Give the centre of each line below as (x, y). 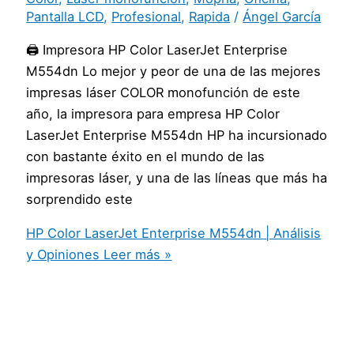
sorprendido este (80, 199)
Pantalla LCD (65, 17)
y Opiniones (63, 255)
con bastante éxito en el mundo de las (146, 156)
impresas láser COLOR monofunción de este (164, 92)
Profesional (147, 17)
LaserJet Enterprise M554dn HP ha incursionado (177, 135)
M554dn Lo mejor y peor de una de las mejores (174, 71)
